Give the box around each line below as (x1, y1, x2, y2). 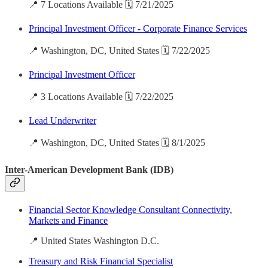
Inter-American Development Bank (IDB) (5, 165, 173, 175)
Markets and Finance (29, 215, 108, 226)
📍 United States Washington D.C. (29, 235, 159, 246)
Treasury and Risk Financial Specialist (29, 255, 173, 266)
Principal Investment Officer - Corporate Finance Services (29, 23, 247, 34)
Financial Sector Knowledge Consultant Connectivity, (29, 204, 232, 215)
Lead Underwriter (29, 115, 96, 126)
